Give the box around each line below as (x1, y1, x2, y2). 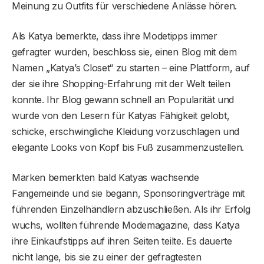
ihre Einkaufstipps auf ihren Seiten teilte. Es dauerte (12, 235, 232, 247)
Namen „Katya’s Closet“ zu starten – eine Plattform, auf (12, 61, 250, 74)
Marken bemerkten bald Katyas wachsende (12, 171, 199, 183)
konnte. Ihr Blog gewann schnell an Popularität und (12, 93, 234, 105)
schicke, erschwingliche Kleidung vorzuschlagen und (12, 125, 239, 137)
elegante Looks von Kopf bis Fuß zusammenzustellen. (12, 141, 244, 153)
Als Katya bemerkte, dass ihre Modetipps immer (12, 29, 217, 42)
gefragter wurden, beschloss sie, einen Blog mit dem (12, 45, 237, 58)
